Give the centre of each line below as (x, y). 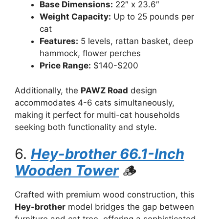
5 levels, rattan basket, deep (136, 41)
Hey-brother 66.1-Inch (108, 154)
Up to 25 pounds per (153, 17)
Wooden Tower (67, 170)
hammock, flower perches (90, 53)
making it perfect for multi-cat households (97, 115)
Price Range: (65, 66)
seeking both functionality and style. (86, 127)
